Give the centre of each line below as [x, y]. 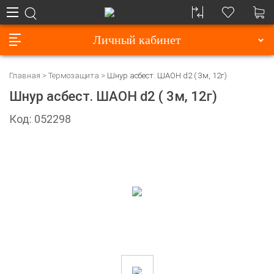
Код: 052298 [40, 119]
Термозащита [74, 76]
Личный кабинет [137, 40]
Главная [25, 76]
